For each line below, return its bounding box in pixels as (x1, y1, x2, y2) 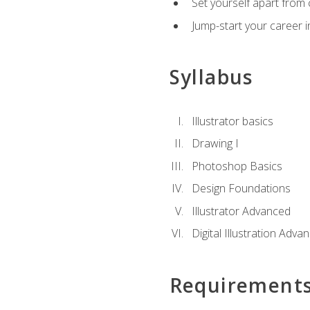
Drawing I (191, 136, 239, 152)
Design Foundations (191, 181, 291, 197)
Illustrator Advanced (191, 203, 291, 219)
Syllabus (169, 64, 253, 91)
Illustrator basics (191, 113, 273, 129)
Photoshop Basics (191, 158, 282, 174)
